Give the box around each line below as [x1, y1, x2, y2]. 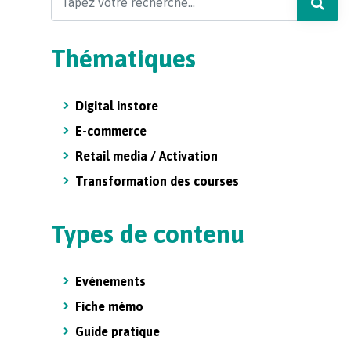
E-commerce [75, 123, 147, 138]
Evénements [75, 273, 146, 288]
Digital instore [75, 98, 158, 113]
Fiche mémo [75, 299, 143, 313]
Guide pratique [75, 324, 160, 338]
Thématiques [51, 43, 196, 73]
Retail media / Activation [75, 148, 218, 163]
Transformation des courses [75, 173, 239, 188]
